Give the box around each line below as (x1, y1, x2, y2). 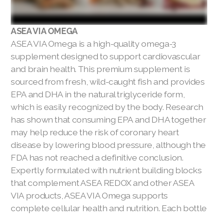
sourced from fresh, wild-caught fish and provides (11, 76, 205, 87)
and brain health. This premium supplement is (11, 63, 190, 74)
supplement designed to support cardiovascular (11, 51, 200, 61)
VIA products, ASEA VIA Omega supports (11, 190, 168, 200)
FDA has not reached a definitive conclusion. (11, 152, 183, 163)
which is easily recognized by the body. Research (11, 101, 204, 112)
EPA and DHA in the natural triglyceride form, (11, 89, 185, 99)
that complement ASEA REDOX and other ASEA (11, 177, 194, 188)
